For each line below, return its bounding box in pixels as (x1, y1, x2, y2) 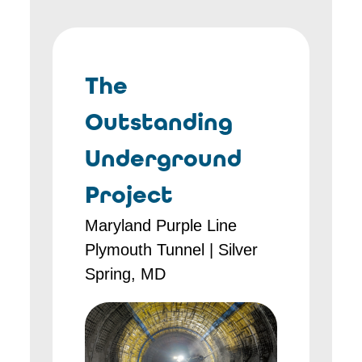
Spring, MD (85, 265, 166, 283)
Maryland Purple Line (85, 217, 238, 234)
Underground (85, 144, 242, 173)
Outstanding (85, 107, 234, 137)
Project (85, 180, 174, 209)
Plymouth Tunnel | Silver (85, 241, 259, 259)
